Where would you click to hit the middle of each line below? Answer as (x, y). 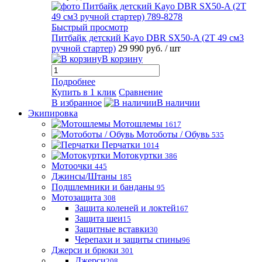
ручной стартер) (84, 48)
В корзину (122, 59)
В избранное (77, 103)
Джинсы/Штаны (84, 176)
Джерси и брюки (85, 250)
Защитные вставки (112, 229)
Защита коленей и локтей (125, 208)
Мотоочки (72, 166)
